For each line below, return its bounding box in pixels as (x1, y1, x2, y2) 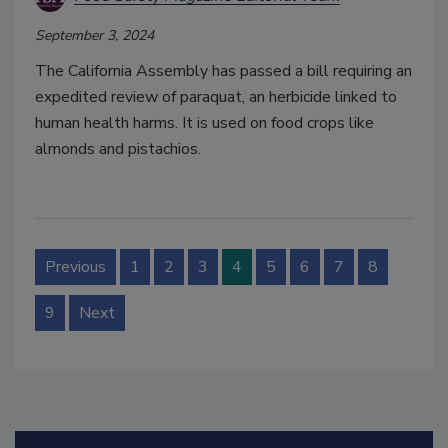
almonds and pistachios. (35, 137, 201, 160)
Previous (45, 255, 106, 278)
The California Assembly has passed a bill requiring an (35, 59, 412, 82)
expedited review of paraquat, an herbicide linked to (35, 85, 397, 108)
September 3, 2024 (35, 25, 154, 45)
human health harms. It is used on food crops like (35, 111, 374, 134)
